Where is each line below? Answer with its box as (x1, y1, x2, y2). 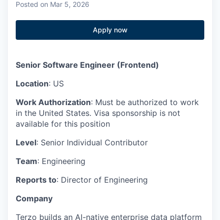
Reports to (16, 175, 56, 185)
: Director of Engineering (56, 175, 148, 185)
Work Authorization (16, 97, 91, 107)
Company (16, 193, 53, 203)
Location (16, 79, 49, 88)
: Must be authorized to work (91, 97, 199, 107)
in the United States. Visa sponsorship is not (16, 108, 180, 118)
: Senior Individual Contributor (36, 137, 148, 147)
